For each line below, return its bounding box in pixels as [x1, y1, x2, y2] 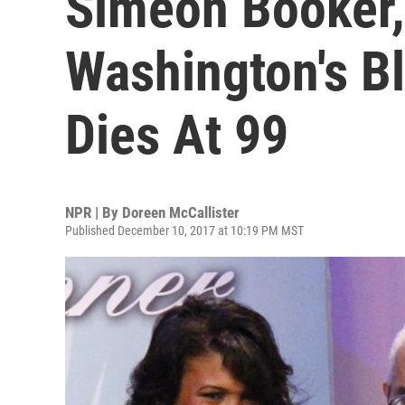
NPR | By [65, 203, 122, 221]
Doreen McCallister [122, 203, 240, 221]
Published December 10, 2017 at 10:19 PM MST [65, 223, 304, 238]
